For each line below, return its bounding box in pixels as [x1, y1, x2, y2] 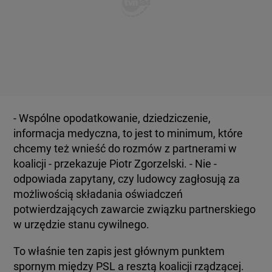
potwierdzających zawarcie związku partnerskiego [13, 203, 256, 216]
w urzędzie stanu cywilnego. [13, 218, 150, 231]
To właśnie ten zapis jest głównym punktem [13, 245, 225, 257]
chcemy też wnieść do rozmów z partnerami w [13, 142, 237, 155]
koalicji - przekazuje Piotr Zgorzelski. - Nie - [13, 157, 217, 170]
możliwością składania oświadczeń [13, 188, 183, 200]
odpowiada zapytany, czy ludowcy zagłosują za [13, 172, 240, 185]
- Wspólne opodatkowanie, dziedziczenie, [13, 112, 211, 124]
